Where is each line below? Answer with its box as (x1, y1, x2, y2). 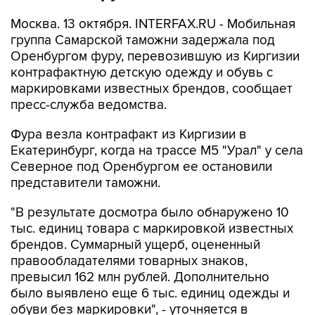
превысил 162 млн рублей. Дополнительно (11, 269, 269, 285)
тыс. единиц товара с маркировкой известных (11, 221, 293, 237)
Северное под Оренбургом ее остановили (11, 159, 272, 175)
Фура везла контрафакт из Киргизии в (11, 127, 247, 143)
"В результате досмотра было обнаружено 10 (11, 205, 289, 221)
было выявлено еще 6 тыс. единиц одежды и (11, 285, 290, 302)
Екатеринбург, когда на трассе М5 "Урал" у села (11, 143, 303, 159)
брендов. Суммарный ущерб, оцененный (11, 237, 260, 253)
